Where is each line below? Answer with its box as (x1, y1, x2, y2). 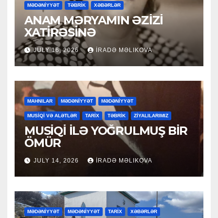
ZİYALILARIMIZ (134, 112, 168, 118)
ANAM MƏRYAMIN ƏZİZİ (24, 13, 163, 27)
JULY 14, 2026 (34, 157, 81, 164)
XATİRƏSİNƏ (24, 25, 96, 39)
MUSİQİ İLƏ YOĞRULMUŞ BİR (24, 123, 188, 138)
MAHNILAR (27, 98, 53, 104)
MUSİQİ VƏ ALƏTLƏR (27, 112, 77, 118)
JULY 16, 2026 (34, 46, 81, 54)
